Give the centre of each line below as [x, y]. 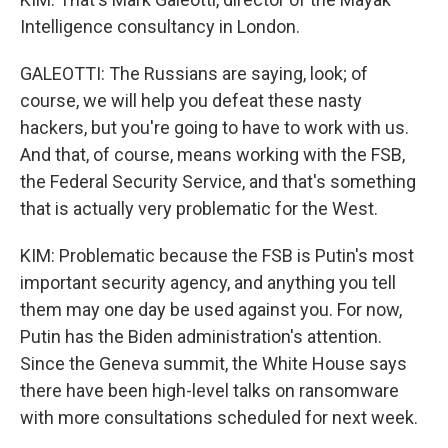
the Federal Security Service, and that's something [218, 181]
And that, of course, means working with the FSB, [212, 154]
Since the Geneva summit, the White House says [213, 363]
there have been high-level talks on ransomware [209, 390]
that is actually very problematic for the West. [199, 208]
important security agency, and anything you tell [208, 282]
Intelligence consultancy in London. [160, 26]
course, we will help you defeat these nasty [191, 100]
